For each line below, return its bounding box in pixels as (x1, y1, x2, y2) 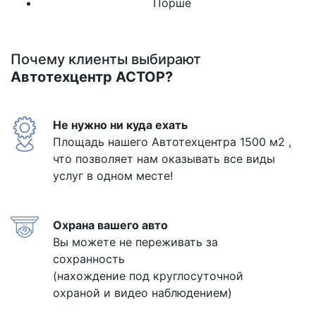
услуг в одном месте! (53, 168, 173, 183)
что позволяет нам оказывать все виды (53, 151, 275, 166)
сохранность (53, 251, 125, 266)
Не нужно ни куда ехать (53, 117, 188, 132)
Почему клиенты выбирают (11, 50, 201, 68)
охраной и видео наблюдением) (53, 285, 232, 300)
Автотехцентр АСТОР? (11, 68, 173, 85)
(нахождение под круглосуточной (53, 268, 243, 283)
